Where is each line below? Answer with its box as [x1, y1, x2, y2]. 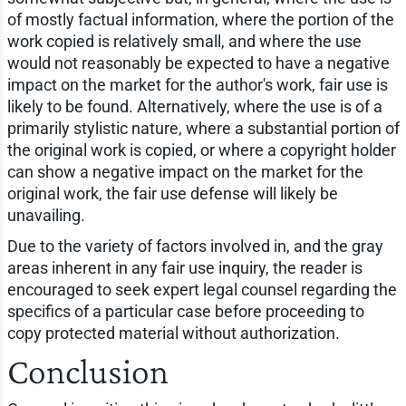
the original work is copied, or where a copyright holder [6, 140, 396, 159]
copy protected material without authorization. [6, 323, 340, 343]
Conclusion [6, 350, 169, 391]
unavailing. [6, 205, 85, 225]
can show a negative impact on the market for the [6, 161, 363, 181]
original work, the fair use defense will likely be [6, 183, 338, 203]
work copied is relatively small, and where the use [6, 31, 362, 51]
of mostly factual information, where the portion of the [6, 9, 394, 29]
